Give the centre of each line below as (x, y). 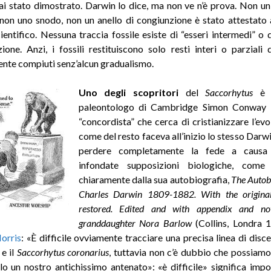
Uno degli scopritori (128, 92)
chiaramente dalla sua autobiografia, (155, 179)
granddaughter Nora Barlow (135, 223)
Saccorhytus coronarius (63, 252)
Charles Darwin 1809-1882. (139, 194)
